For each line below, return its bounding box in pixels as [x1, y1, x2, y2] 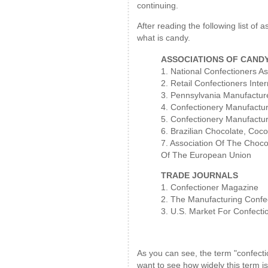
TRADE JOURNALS [161, 170, 238, 180]
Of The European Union [161, 150, 251, 160]
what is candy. [137, 33, 190, 42]
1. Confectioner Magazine [161, 182, 258, 192]
